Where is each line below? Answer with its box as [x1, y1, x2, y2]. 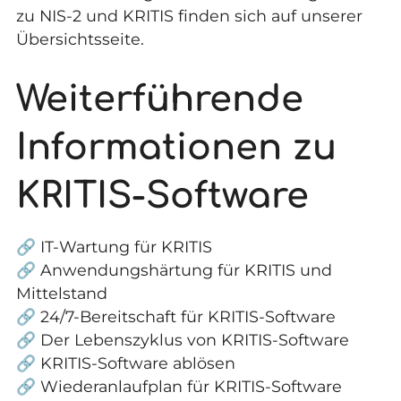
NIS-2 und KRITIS [38, 6, 174, 25]
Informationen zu [15, 127, 337, 167]
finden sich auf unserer [173, 6, 363, 25]
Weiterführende [15, 79, 303, 119]
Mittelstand [15, 284, 107, 303]
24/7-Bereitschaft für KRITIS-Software [39, 307, 336, 327]
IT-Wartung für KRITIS [39, 237, 212, 257]
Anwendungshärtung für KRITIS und [39, 260, 332, 280]
